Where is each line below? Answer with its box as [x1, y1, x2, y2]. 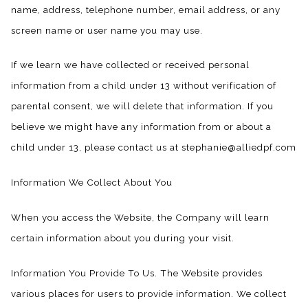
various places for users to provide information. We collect [11, 287, 287, 299]
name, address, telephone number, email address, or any [11, 3, 280, 15]
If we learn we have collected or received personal [11, 59, 250, 71]
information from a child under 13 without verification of [11, 80, 276, 91]
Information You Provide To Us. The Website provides [11, 267, 263, 278]
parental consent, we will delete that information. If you [11, 100, 274, 112]
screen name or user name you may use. [11, 24, 203, 36]
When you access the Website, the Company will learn [11, 212, 269, 223]
